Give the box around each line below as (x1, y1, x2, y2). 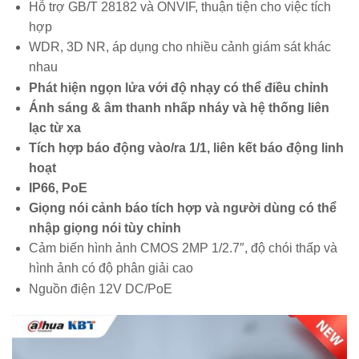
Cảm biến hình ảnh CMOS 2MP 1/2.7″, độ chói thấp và (28, 241, 337, 256)
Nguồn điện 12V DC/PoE (28, 281, 172, 296)
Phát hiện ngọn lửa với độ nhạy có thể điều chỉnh (28, 80, 329, 95)
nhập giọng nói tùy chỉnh (28, 221, 181, 236)
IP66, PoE (28, 181, 87, 196)
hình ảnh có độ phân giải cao (28, 261, 193, 276)
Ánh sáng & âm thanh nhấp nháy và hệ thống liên (28, 100, 329, 115)
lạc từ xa (28, 120, 81, 135)
